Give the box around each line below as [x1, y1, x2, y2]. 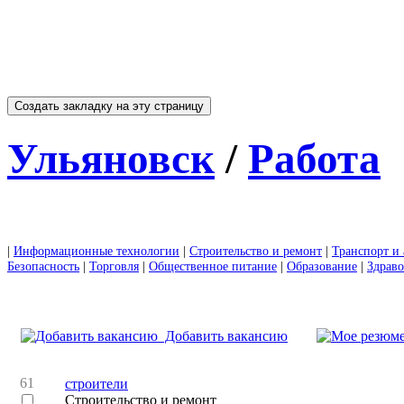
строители [65, 375, 128, 391]
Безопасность [7, 258, 79, 273]
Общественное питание [149, 258, 277, 273]
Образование [287, 258, 357, 273]
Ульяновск [7, 135, 215, 183]
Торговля [89, 258, 139, 273]
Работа [248, 135, 381, 183]
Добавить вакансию [158, 327, 288, 344]
